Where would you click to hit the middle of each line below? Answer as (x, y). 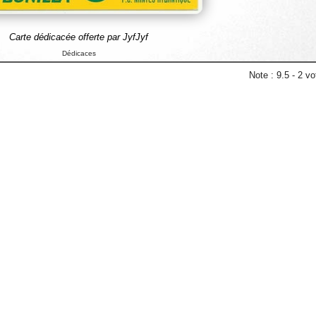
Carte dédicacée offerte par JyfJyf (79, 37)
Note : (263, 75)
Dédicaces (79, 53)
